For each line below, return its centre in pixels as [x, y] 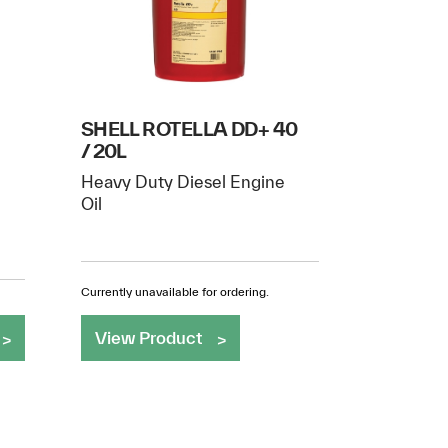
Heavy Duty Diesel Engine [182, 181]
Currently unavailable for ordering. [174, 291]
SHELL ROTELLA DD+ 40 [189, 128]
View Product [148, 337]
